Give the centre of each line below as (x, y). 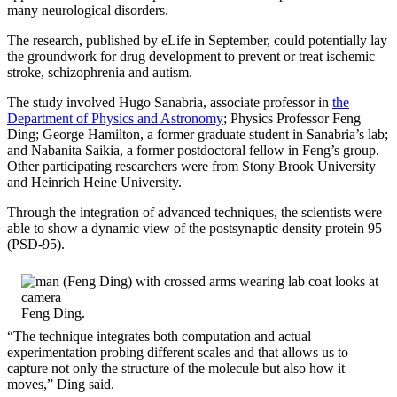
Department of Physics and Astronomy (115, 118)
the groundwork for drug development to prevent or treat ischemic (191, 56)
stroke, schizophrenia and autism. (101, 72)
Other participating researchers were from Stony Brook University (191, 166)
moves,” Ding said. (61, 384)
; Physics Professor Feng (292, 118)
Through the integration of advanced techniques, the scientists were (195, 212)
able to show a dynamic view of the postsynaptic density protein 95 (195, 228)
